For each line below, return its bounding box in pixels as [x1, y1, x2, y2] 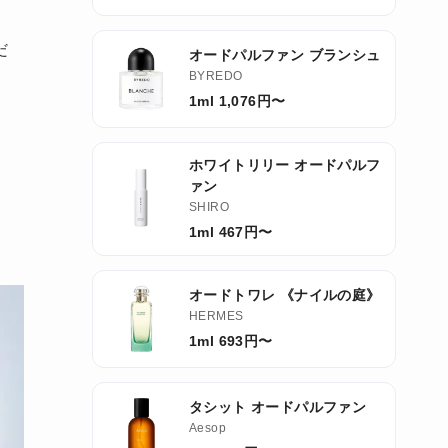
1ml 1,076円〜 [189, 93, 286, 110]
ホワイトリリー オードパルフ [189, 156, 381, 173]
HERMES [189, 309, 244, 324]
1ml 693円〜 [189, 333, 273, 350]
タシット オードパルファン [189, 399, 367, 416]
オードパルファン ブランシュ [189, 47, 381, 64]
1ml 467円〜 [189, 223, 273, 240]
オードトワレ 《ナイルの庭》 [189, 287, 381, 304]
